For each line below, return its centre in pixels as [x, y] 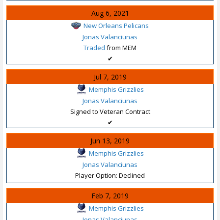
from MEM [121, 47]
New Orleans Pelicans [116, 26]
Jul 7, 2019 [110, 77]
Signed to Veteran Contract [110, 111]
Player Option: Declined [110, 175]
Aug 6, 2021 [110, 13]
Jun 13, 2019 [110, 141]
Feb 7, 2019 [110, 196]
